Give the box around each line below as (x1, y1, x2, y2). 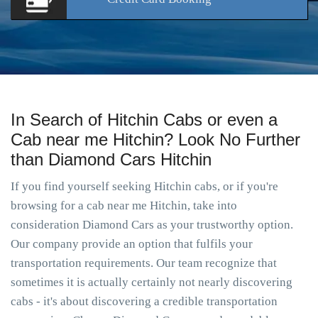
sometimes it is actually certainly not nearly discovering (11, 275, 292, 289)
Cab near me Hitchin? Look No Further (11, 130, 300, 149)
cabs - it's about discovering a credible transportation (11, 295, 278, 308)
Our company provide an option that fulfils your (11, 237, 253, 251)
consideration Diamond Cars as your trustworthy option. (11, 218, 293, 231)
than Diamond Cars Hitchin (11, 150, 212, 169)
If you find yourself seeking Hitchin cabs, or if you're (11, 180, 278, 193)
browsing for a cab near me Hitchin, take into (11, 199, 237, 212)
